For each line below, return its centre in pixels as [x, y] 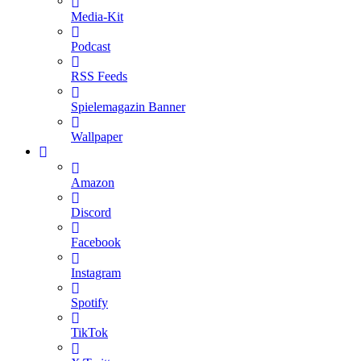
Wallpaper [97, 137]
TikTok [89, 333]
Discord [91, 212]
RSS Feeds [99, 77]
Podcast [91, 47]
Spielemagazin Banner [128, 106]
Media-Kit [97, 16]
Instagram [96, 272]
